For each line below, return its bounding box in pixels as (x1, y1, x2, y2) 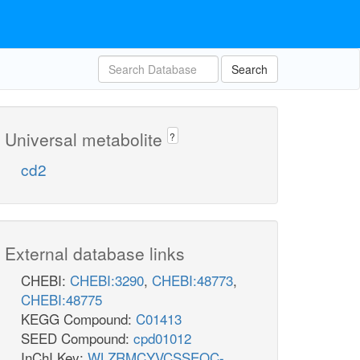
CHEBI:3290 (70, 270, 144, 291)
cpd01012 (133, 328, 191, 349)
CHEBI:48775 (21, 289, 102, 310)
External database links (5, 241, 185, 266)
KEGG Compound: (21, 309, 136, 329)
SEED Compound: (21, 328, 133, 349)
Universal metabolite (5, 127, 167, 151)
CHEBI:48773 (152, 270, 233, 291)
